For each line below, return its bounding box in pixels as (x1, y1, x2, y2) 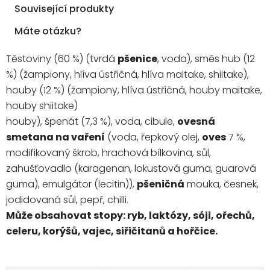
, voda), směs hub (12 (157, 51, 255, 66)
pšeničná (137, 177, 184, 191)
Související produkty (14, 1, 114, 16)
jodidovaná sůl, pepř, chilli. (6, 192, 128, 207)
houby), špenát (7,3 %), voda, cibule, (6, 114, 177, 128)
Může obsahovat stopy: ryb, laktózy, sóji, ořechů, (6, 208, 255, 222)
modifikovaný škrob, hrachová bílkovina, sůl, (6, 145, 211, 160)
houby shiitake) (6, 98, 78, 113)
